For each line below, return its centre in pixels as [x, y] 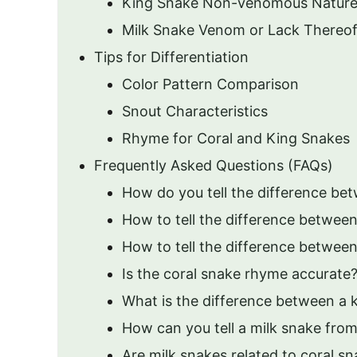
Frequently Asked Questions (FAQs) [214, 165]
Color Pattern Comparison [210, 84]
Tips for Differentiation [171, 57]
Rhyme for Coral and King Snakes [236, 138]
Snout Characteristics [195, 111]
